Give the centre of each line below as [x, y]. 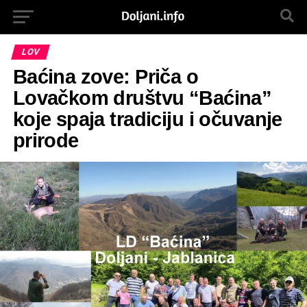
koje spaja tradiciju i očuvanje [147, 119]
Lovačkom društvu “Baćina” [142, 98]
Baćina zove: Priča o [106, 77]
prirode [46, 140]
